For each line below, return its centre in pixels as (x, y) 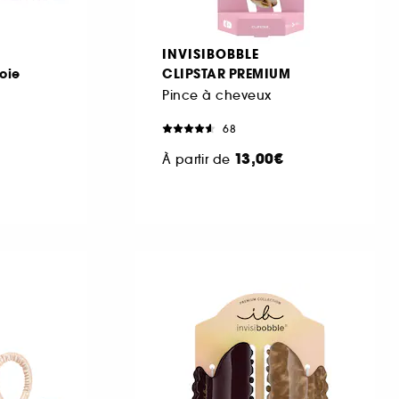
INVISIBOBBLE (211, 54)
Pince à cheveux (217, 95)
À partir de (198, 159)
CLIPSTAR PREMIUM (226, 73)
